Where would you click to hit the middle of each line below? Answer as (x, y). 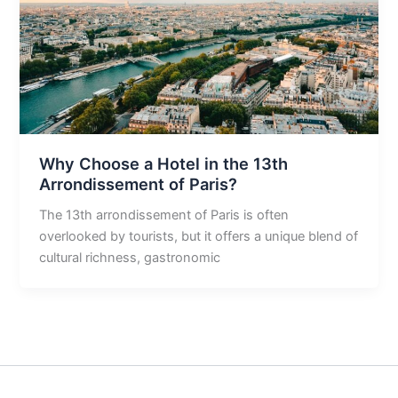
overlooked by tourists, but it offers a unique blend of (199, 236)
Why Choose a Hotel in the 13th (164, 163)
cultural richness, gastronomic (130, 257)
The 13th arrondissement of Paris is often (164, 215)
